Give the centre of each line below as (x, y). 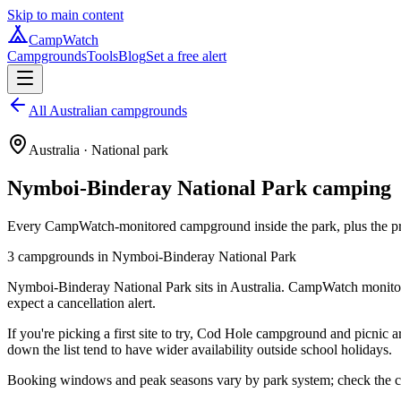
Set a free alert (186, 56)
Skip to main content (65, 15)
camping (349, 188)
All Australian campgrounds (108, 111)
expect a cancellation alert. (81, 303)
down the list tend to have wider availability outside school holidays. (200, 349)
